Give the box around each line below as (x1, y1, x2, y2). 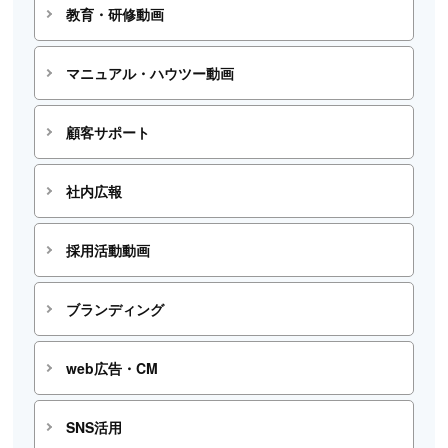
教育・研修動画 (65, 4, 164, 25)
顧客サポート (65, 122, 150, 143)
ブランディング (65, 299, 164, 320)
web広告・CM (65, 358, 158, 379)
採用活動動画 (65, 240, 150, 261)
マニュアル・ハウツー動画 (65, 63, 234, 84)
